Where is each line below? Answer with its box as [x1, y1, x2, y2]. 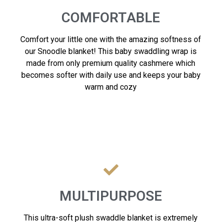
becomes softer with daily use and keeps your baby [21, 70, 201, 80]
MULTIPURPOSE [59, 188, 163, 205]
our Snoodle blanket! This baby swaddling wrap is [25, 47, 197, 56]
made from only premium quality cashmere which [26, 58, 196, 68]
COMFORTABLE [61, 9, 161, 26]
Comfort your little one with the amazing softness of [20, 35, 202, 45]
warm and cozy [85, 82, 137, 92]
